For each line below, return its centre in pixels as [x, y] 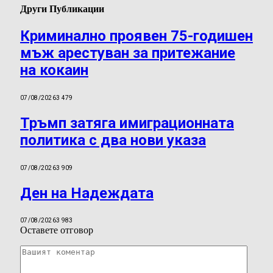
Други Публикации [62, 9]
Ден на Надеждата [87, 193]
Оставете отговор [57, 230]
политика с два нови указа [113, 140]
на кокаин [54, 70]
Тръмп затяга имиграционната [127, 123]
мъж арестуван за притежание [128, 53]
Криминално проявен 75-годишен [136, 36]
